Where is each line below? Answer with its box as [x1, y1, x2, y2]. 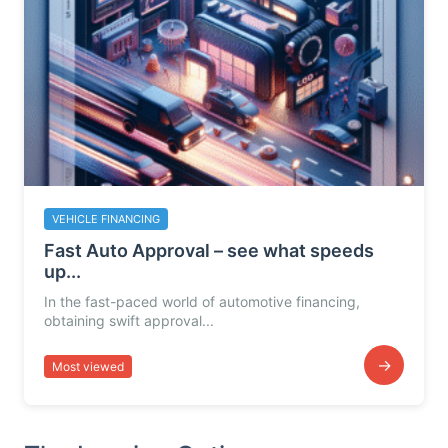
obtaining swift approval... [44, 312, 214, 329]
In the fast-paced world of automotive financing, [44, 293, 360, 310]
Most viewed [52, 358, 124, 374]
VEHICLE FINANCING [52, 212, 160, 226]
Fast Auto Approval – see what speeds [44, 240, 374, 261]
